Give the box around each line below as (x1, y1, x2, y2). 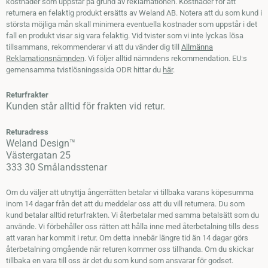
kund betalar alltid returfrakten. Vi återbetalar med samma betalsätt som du (6, 211, 259, 220)
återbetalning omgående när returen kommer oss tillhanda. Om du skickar (6, 245, 254, 254)
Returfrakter (6, 90, 48, 99)
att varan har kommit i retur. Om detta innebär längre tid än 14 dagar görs (6, 233, 248, 243)
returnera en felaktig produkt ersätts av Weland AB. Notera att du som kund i (6, 8, 262, 18)
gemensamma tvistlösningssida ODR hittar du (6, 65, 163, 75)
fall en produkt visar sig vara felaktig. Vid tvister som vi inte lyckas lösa (6, 31, 243, 41)
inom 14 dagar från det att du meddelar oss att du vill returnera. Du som (6, 199, 245, 209)
